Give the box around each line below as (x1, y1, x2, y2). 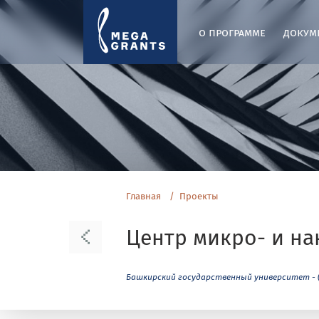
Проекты (179, 189, 219, 203)
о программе (199, 23, 266, 41)
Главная (126, 189, 161, 203)
